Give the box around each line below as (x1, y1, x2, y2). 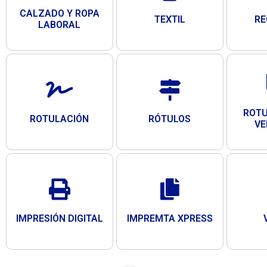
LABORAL (38, 19, 81, 31)
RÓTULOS (148, 113, 191, 125)
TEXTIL (154, 13, 185, 25)
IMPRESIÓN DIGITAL (15, 212, 103, 224)
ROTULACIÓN (30, 113, 89, 125)
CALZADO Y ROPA (19, 8, 100, 20)
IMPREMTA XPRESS (126, 212, 213, 224)
